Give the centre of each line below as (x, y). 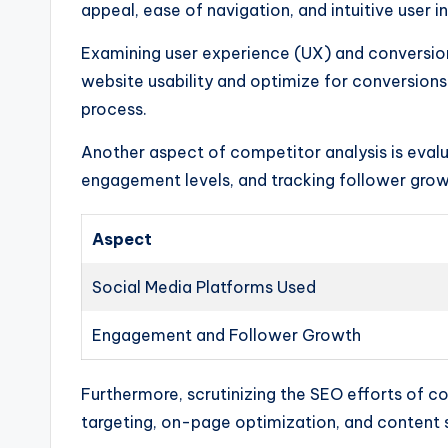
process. (114, 108)
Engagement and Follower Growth (226, 334)
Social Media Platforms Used (204, 286)
